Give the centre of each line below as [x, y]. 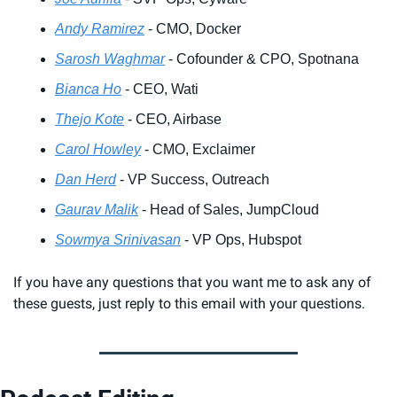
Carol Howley [98, 149]
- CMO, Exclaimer [198, 149]
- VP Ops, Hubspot [241, 240]
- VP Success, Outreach [193, 179]
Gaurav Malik [97, 210]
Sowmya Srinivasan [118, 240]
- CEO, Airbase [173, 119]
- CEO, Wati [160, 89]
